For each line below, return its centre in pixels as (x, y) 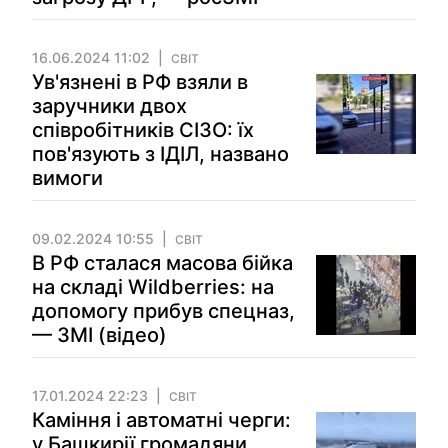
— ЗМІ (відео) (99, 335)
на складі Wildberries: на (153, 287)
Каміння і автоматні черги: (161, 420)
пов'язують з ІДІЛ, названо (160, 154)
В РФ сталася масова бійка (162, 263)
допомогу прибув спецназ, (163, 311)
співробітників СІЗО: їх (143, 130)
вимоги (67, 178)
